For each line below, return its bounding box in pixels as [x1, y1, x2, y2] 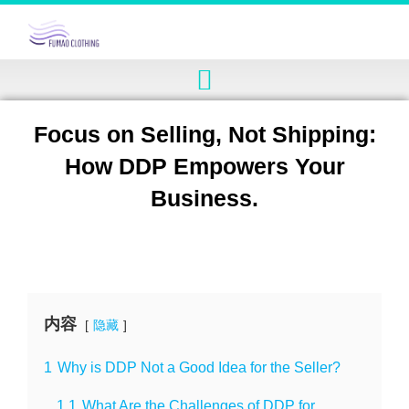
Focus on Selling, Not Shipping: [33, 121, 376, 147]
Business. [151, 185, 258, 211]
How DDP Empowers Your [64, 153, 345, 179]
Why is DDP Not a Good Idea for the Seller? [58, 359, 341, 375]
